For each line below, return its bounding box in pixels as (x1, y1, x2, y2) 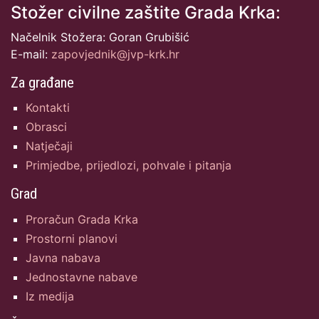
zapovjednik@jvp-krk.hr (51, 46, 179, 61)
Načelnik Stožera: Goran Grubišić (11, 29, 189, 44)
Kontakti (26, 100, 70, 115)
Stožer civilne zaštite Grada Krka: (11, 1, 281, 23)
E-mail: (11, 46, 51, 61)
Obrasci (26, 120, 67, 135)
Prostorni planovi (26, 231, 117, 246)
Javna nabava (26, 251, 100, 266)
